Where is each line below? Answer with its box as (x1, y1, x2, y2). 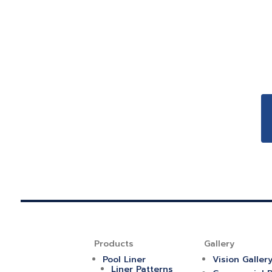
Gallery (203, 237, 234, 250)
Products (93, 237, 134, 250)
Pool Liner (102, 253, 146, 266)
